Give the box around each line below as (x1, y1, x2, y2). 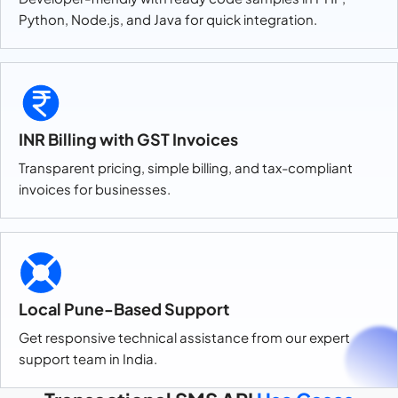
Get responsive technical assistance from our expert (19, 329, 350, 346)
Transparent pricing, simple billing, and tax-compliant (19, 159, 353, 176)
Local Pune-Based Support (19, 298, 229, 319)
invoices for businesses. (19, 180, 171, 197)
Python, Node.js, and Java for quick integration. (19, 11, 317, 28)
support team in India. (19, 350, 157, 367)
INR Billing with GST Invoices (19, 129, 238, 149)
